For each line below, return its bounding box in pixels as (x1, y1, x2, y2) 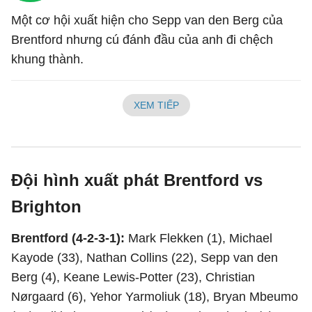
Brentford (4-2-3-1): (11, 231, 128, 245)
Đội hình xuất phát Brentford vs (11, 171, 263, 189)
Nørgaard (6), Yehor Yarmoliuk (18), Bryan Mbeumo (11, 290, 298, 304)
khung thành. (11, 52, 84, 66)
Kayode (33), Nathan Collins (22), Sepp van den (11, 251, 278, 265)
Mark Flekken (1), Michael (128, 231, 272, 245)
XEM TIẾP (133, 100, 179, 111)
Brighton (11, 197, 81, 216)
